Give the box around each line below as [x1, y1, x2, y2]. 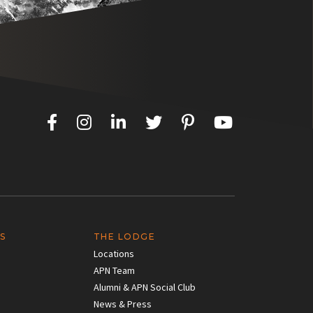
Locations [93, 247, 134, 260]
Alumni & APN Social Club [93, 280, 196, 293]
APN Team [93, 263, 135, 277]
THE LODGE [93, 231, 156, 242]
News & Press [93, 297, 152, 310]
